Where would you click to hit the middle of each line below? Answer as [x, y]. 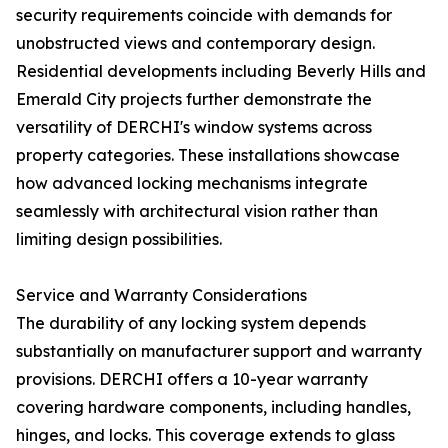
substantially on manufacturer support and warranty [219, 351]
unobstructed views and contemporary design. [195, 43]
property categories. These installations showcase [208, 155]
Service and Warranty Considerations [161, 295]
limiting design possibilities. [119, 239]
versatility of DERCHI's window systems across [194, 127]
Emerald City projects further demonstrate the [194, 99]
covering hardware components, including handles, [213, 407]
